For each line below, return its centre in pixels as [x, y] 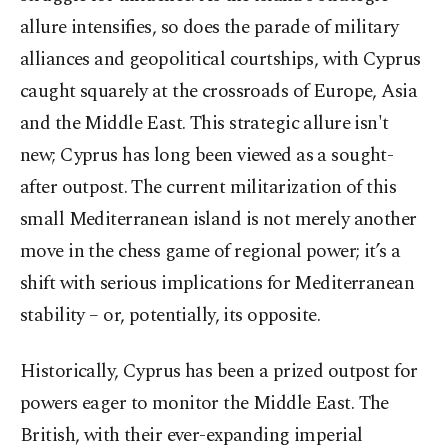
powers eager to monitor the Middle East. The [204, 404]
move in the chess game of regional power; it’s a [210, 252]
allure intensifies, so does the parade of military [209, 28]
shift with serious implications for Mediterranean [217, 284]
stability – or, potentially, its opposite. [170, 316]
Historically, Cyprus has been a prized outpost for [219, 372]
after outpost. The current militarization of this [208, 188]
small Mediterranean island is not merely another [218, 220]
